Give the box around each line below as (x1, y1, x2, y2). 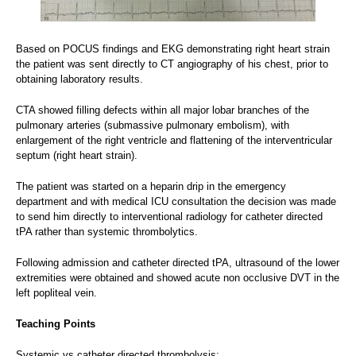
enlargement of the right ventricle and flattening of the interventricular (16, 133, 332, 146)
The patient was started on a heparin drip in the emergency (16, 180, 286, 192)
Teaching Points (16, 317, 95, 330)
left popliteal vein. (16, 286, 97, 299)
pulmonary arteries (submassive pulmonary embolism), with (16, 118, 289, 131)
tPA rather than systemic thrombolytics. (16, 225, 198, 238)
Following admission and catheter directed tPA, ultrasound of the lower (16, 256, 339, 269)
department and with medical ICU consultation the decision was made (16, 195, 336, 207)
